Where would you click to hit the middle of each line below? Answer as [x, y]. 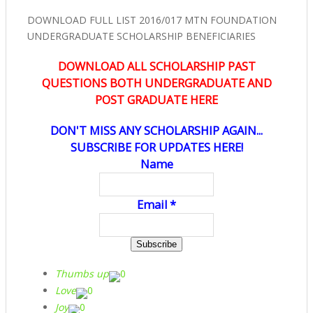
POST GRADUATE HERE [156, 100]
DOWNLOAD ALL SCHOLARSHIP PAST [156, 66]
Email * [156, 204]
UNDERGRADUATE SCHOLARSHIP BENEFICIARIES [141, 36]
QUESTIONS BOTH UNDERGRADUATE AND [156, 83]
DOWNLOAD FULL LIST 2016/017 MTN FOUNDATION [152, 20]
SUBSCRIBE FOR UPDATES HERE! [156, 147]
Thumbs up [82, 273]
